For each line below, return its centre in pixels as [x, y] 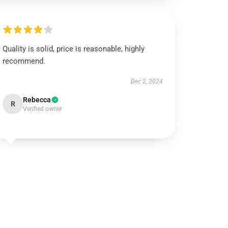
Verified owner [43, 109]
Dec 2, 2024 [147, 81]
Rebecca [37, 100]
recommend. [24, 61]
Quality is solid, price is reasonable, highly [74, 49]
